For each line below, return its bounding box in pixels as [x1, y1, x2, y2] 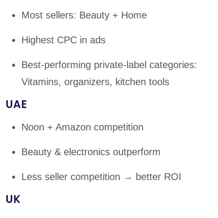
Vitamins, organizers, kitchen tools [21, 76, 169, 88]
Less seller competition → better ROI [21, 171, 182, 182]
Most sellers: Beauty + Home [21, 10, 147, 21]
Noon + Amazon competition [21, 122, 144, 133]
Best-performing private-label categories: [21, 59, 197, 71]
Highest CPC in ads [21, 35, 106, 46]
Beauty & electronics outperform [21, 146, 161, 158]
